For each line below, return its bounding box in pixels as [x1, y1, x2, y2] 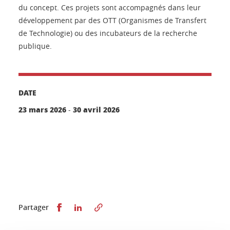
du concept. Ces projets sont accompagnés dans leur [18, 3, 201, 13]
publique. [18, 41, 52, 51]
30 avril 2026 [73, 104, 120, 115]
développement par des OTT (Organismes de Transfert [18, 15, 206, 26]
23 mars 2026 [18, 104, 66, 115]
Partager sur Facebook [63, 202, 143, 212]
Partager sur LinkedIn [84, 202, 161, 212]
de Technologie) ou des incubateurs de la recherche [18, 28, 197, 39]
